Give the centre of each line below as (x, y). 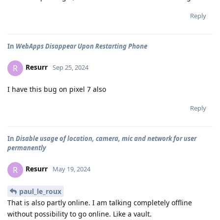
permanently (27, 148)
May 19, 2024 (71, 169)
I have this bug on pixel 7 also (57, 89)
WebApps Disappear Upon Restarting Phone (82, 46)
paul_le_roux (40, 192)
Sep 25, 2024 (70, 68)
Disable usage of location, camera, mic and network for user (106, 138)
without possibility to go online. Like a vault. (80, 214)
